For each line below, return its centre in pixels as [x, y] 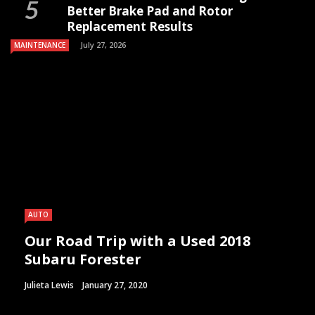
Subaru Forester [85, 259]
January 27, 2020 [115, 285]
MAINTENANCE [40, 45]
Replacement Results [130, 26]
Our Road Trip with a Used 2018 [137, 241]
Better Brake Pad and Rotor [150, 11]
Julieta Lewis [49, 285]
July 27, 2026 [103, 45]
